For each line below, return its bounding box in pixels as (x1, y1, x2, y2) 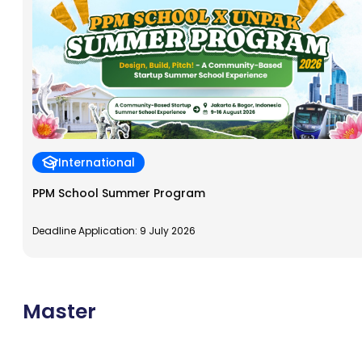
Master (23, 297, 96, 326)
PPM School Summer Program (32, 185, 205, 202)
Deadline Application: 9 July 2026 (32, 224, 196, 238)
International (58, 154, 135, 171)
